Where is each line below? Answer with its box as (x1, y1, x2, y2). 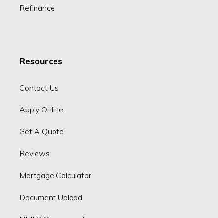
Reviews (19, 148, 50, 159)
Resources (19, 55, 62, 67)
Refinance (19, 3, 55, 13)
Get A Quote (19, 127, 64, 137)
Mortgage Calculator (19, 170, 91, 181)
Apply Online (19, 105, 63, 115)
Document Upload (19, 192, 82, 202)
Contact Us (19, 83, 59, 93)
